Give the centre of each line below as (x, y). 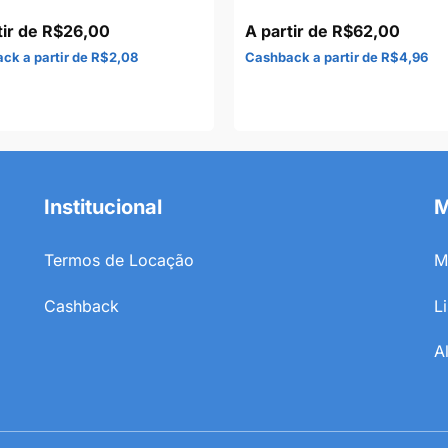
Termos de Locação (119, 259)
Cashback (81, 305)
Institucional (103, 206)
